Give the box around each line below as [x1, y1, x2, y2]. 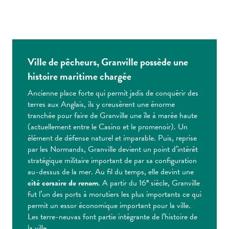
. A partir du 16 [98, 177, 146, 190]
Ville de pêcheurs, [28, 54, 101, 70]
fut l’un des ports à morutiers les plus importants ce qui [28, 188, 201, 201]
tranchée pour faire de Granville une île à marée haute [28, 109, 197, 122]
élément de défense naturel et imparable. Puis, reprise [28, 132, 197, 145]
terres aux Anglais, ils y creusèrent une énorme [28, 98, 175, 111]
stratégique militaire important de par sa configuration [28, 154, 197, 167]
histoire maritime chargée [28, 68, 131, 84]
